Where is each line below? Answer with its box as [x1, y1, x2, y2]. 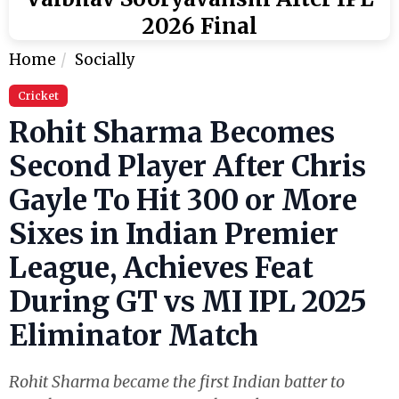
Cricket [18, 89, 59, 103]
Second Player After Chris [9, 149, 366, 185]
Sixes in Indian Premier [9, 216, 338, 253]
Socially [75, 50, 135, 70]
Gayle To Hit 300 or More [9, 183, 357, 219]
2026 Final [142, 12, 257, 41]
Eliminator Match [9, 318, 258, 354]
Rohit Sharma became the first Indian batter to [9, 371, 345, 393]
